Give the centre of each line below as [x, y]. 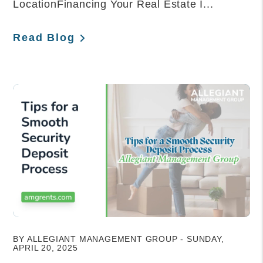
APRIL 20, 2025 [45, 248]
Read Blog [44, 38]
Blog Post [37, 224]
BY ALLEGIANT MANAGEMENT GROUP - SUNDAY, [119, 239]
